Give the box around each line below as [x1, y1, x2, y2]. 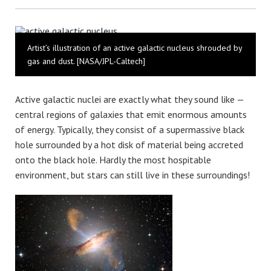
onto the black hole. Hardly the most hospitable [15, 154, 211, 166]
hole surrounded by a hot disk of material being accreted [15, 139, 243, 151]
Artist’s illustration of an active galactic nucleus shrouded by [27, 42, 243, 54]
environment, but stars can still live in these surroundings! [15, 169, 250, 181]
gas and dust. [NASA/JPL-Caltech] [27, 56, 145, 67]
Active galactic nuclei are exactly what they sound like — [15, 93, 244, 106]
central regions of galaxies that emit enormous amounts [15, 108, 247, 121]
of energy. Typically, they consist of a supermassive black [15, 123, 244, 136]
